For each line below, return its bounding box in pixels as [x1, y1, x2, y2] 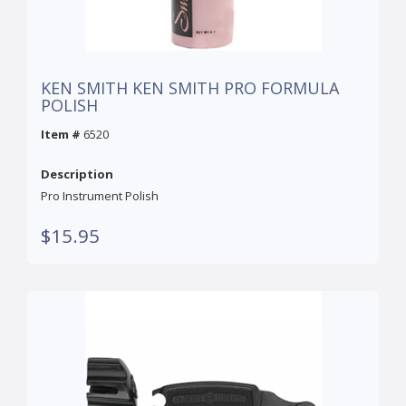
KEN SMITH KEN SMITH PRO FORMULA [41, 77, 339, 100]
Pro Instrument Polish [41, 188, 159, 205]
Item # [41, 126, 81, 143]
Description [41, 166, 113, 183]
